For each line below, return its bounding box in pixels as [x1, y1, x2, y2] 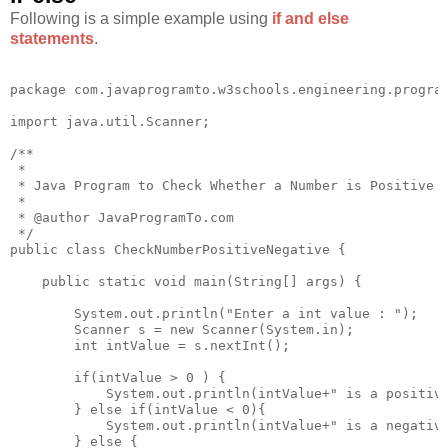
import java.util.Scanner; [10, 113, 210, 129]
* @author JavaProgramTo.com [10, 209, 234, 225]
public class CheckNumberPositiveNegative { [10, 241, 346, 257]
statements [10, 29, 94, 47]
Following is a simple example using [10, 9, 272, 27]
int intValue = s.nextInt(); [10, 337, 290, 353]
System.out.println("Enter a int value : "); [10, 305, 418, 321]
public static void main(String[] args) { [10, 273, 362, 289]
